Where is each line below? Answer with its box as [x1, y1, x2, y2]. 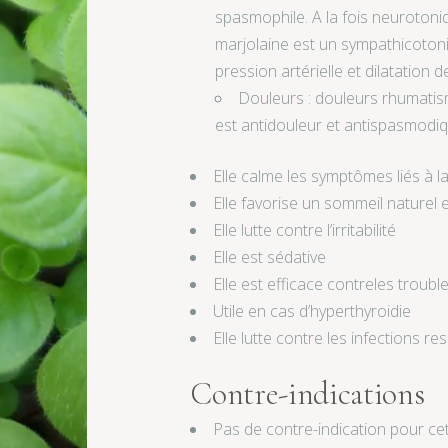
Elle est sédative [213, 246, 327, 269]
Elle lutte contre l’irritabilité [213, 219, 397, 242]
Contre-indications [190, 374, 425, 414]
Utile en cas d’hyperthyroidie [213, 300, 412, 323]
